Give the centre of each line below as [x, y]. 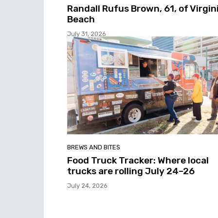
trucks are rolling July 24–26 [131, 171]
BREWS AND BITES [94, 147]
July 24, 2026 [87, 186]
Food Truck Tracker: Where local [138, 161]
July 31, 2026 [87, 34]
